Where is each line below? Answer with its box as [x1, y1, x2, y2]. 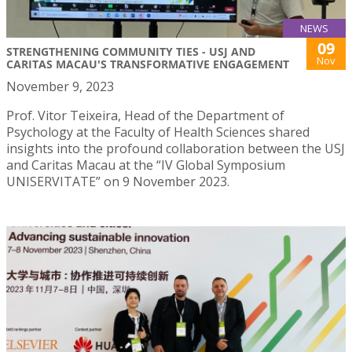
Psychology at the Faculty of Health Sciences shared [6, 123, 310, 141]
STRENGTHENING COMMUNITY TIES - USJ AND [6, 44, 255, 60]
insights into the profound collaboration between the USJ [6, 140, 345, 158]
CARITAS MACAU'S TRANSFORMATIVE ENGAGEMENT [6, 57, 289, 72]
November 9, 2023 [6, 78, 114, 96]
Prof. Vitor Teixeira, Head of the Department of [6, 107, 284, 125]
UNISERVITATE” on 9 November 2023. [6, 173, 229, 191]
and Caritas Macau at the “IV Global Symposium [6, 156, 285, 174]
